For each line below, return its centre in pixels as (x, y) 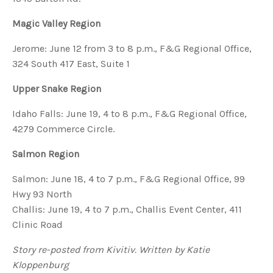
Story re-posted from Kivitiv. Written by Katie (111, 250)
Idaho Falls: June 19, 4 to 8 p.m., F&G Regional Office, (129, 114)
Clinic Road (37, 225)
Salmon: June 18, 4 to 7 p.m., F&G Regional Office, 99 (129, 179)
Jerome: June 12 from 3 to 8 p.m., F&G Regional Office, (132, 48)
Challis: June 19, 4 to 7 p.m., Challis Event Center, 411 (127, 209)
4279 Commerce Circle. (63, 129)
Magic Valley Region (56, 23)
